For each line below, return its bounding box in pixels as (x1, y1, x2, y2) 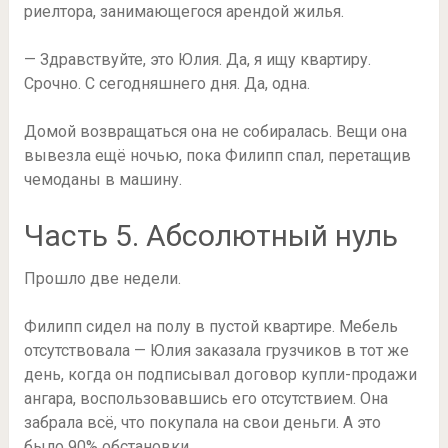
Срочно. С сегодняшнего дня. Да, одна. (23, 74, 310, 94)
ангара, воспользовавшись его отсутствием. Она (23, 389, 388, 409)
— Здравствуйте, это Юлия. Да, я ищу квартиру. (23, 50, 371, 70)
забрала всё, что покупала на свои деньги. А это (23, 413, 381, 433)
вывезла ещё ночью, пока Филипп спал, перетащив (23, 146, 411, 166)
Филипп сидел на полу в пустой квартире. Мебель (23, 317, 398, 337)
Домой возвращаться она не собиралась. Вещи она (23, 122, 407, 142)
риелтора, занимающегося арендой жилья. (23, 2, 344, 22)
